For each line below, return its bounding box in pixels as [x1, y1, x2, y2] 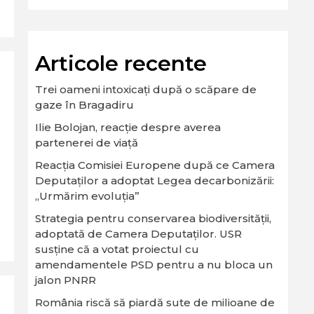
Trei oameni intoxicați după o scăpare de [35, 83, 257, 96]
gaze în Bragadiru [35, 98, 134, 111]
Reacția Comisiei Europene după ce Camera [35, 158, 275, 172]
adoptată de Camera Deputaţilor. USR [35, 227, 242, 240]
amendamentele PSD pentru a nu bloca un [35, 258, 273, 271]
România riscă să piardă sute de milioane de [35, 296, 275, 309]
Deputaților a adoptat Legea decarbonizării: [35, 174, 274, 187]
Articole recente [35, 50, 207, 76]
